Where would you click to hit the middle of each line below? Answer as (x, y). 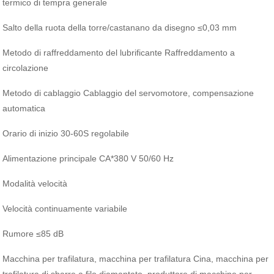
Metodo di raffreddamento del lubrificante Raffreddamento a (119, 53)
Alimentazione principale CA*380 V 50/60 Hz (88, 158)
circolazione (26, 68)
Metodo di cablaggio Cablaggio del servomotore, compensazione (128, 93)
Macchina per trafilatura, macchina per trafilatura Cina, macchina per (136, 259)
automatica (24, 108)
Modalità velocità (35, 183)
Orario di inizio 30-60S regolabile (66, 133)
